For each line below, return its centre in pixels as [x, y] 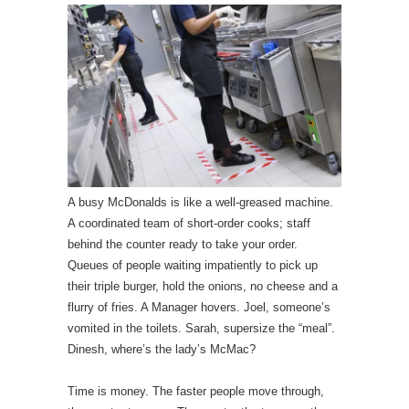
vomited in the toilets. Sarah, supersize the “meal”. [201, 329]
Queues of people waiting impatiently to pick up [193, 266]
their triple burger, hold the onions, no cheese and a [203, 287]
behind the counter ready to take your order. [183, 245]
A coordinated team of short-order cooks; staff [189, 224]
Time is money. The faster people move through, [196, 392]
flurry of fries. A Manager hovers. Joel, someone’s [199, 308]
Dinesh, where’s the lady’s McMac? [162, 350]
